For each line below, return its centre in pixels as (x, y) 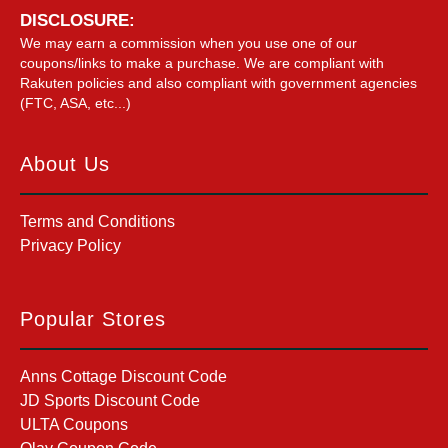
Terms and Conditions (97, 221)
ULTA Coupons (74, 424)
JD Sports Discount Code (110, 400)
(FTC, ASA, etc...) (75, 102)
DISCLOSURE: (77, 20)
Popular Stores (93, 318)
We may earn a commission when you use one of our (188, 42)
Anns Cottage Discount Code (123, 376)
